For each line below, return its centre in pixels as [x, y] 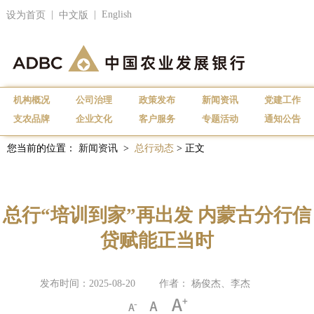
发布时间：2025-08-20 [88, 284]
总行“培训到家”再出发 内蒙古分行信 [157, 215]
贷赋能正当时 [157, 240]
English [116, 14]
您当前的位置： [43, 148]
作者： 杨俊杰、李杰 [205, 284]
